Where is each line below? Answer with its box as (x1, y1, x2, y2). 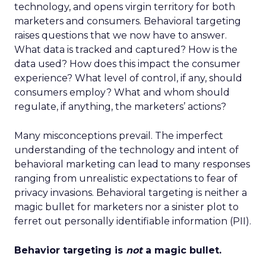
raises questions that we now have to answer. (14, 30, 227, 41)
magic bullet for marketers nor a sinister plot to (14, 201, 239, 213)
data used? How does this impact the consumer (14, 58, 240, 69)
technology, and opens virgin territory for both (14, 1, 235, 12)
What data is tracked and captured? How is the (14, 44, 237, 55)
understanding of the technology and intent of (14, 144, 239, 156)
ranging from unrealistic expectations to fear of (14, 173, 237, 184)
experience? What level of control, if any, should (14, 72, 242, 84)
